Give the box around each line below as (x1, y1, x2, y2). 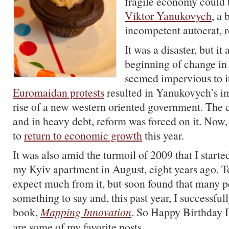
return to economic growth (24, 128, 142, 143)
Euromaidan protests (13, 85, 104, 100)
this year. (142, 128, 184, 143)
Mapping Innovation (40, 204, 131, 219)
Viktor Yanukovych (125, 8, 212, 23)
